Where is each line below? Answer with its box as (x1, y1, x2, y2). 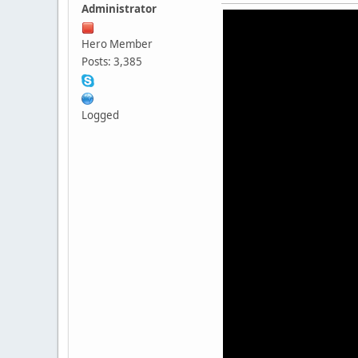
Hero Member (82, 37, 153, 52)
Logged (82, 108, 119, 123)
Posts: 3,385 (82, 54, 142, 70)
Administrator (82, 2, 157, 17)
